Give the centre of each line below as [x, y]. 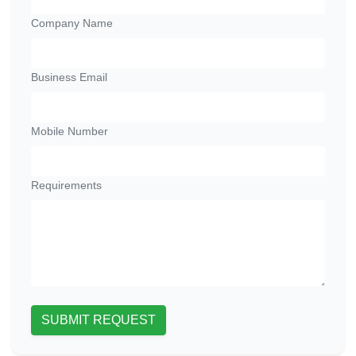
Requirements [66, 186]
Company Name [72, 23]
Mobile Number [70, 132]
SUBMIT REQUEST [99, 320]
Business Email [69, 77]
